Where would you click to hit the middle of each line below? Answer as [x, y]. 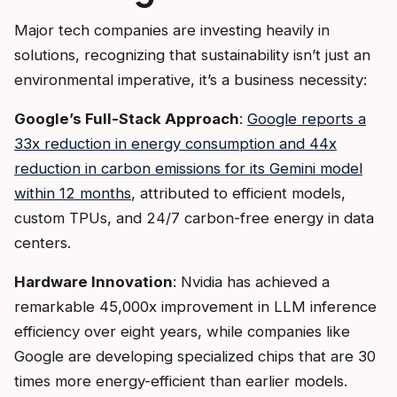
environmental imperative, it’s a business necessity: [191, 79]
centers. [43, 242]
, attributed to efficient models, [238, 193]
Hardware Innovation [93, 281]
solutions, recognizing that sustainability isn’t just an [192, 54]
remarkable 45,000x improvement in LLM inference [195, 306]
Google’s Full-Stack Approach [127, 118]
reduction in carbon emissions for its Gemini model [188, 168]
